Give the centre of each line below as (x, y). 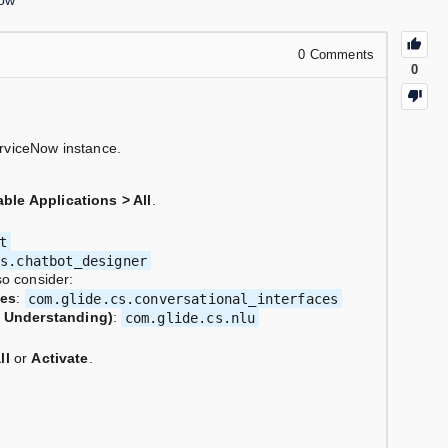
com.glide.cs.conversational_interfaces (183, 298)
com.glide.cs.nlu (190, 317)
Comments (339, 55)
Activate (60, 358)
